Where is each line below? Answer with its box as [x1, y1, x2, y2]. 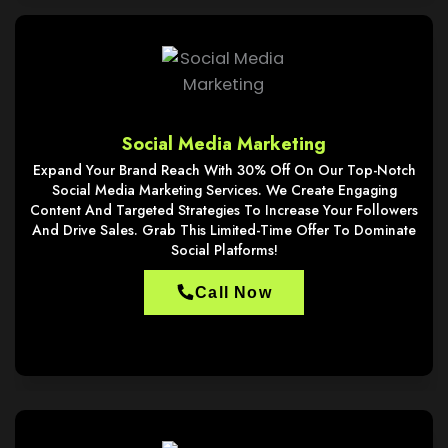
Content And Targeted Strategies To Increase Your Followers [30, 199, 418, 220]
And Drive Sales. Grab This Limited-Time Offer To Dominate [32, 219, 416, 240]
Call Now [195, 283, 272, 301]
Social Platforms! [170, 239, 278, 260]
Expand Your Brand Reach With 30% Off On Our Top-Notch [32, 159, 416, 180]
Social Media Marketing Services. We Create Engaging [51, 179, 397, 200]
